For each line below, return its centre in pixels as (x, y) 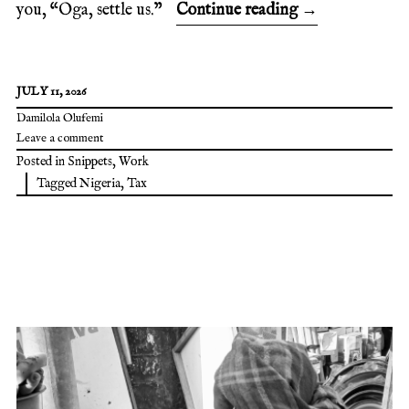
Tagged (58, 184)
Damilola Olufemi (60, 119)
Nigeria (100, 184)
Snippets (90, 162)
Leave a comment (60, 139)
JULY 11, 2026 (51, 92)
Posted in (42, 162)
